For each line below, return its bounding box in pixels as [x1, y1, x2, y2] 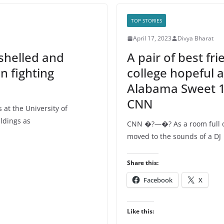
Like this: [127, 207, 154, 215]
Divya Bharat [177, 34, 213, 42]
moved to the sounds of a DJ [127, 131, 221, 141]
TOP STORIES [131, 17, 162, 24]
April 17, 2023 [133, 34, 171, 42]
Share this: [127, 158, 158, 167]
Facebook [143, 175, 172, 184]
